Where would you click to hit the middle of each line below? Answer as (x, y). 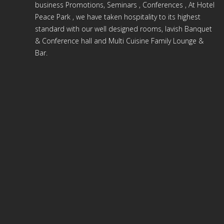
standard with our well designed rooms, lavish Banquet (123, 29)
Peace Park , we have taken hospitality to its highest (118, 17)
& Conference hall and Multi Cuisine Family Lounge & (119, 41)
